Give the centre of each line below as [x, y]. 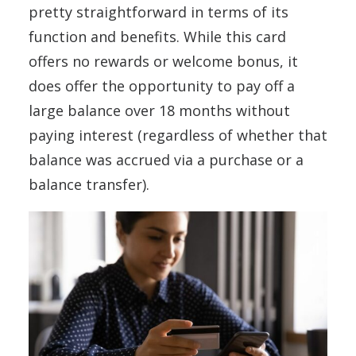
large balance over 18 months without [159, 110]
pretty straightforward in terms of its [159, 12]
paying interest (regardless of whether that [178, 135]
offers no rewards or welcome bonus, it [163, 61]
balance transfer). [91, 184]
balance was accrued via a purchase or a [166, 160]
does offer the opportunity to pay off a [162, 86]
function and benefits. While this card [157, 37]
